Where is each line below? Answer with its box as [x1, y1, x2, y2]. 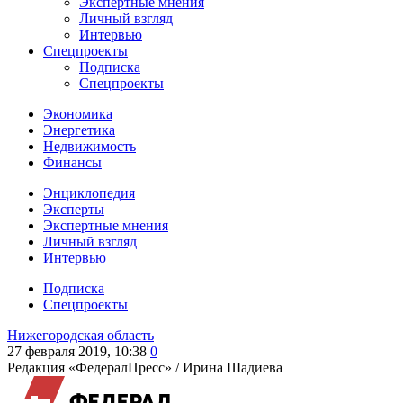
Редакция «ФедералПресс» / [7, 360, 183, 375]
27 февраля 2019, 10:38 [7, 344, 147, 359]
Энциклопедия [43, 185, 135, 201]
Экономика [43, 106, 112, 121]
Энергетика [43, 122, 115, 138]
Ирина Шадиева [183, 360, 282, 375]
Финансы [43, 155, 102, 170]
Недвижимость [43, 139, 136, 154]
